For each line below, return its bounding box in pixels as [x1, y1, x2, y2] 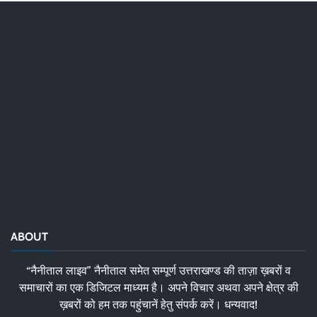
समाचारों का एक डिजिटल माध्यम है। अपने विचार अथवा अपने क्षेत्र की [18, 281, 299, 295]
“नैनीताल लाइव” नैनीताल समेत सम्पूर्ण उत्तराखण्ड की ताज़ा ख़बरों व [26, 264, 291, 278]
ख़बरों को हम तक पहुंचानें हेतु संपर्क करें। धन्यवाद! [59, 298, 258, 312]
